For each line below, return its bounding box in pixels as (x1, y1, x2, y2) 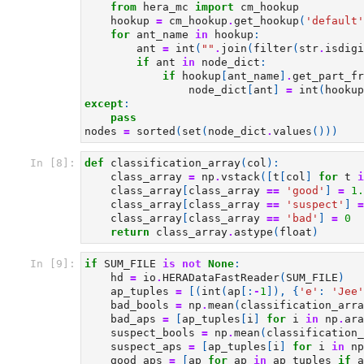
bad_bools (110, 299, 169, 311)
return (110, 226, 149, 238)
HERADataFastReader (162, 271, 279, 284)
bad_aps (110, 313, 156, 325)
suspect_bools (110, 327, 195, 339)
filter (253, 42, 292, 54)
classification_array (110, 157, 240, 169)
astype (234, 226, 273, 238)
